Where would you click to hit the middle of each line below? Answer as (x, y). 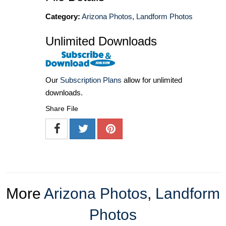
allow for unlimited (152, 80)
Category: (63, 17)
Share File (62, 108)
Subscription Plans (91, 80)
